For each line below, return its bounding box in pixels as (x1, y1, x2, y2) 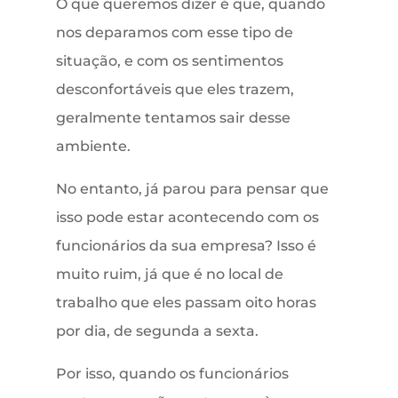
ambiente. (55, 138, 131, 155)
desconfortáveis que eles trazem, (55, 81, 294, 99)
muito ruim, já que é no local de (55, 266, 283, 283)
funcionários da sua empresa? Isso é (55, 237, 316, 255)
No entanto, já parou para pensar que (55, 180, 329, 198)
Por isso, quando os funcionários (55, 365, 289, 383)
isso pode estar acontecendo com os (55, 209, 319, 227)
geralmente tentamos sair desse (55, 109, 291, 127)
